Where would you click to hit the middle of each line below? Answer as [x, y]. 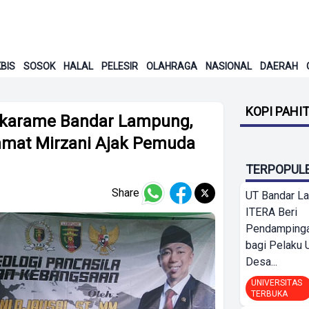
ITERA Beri [271, 212]
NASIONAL [228, 66]
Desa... [261, 262]
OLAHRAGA [171, 66]
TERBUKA [269, 294]
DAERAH [279, 66]
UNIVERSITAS [277, 283]
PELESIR [119, 66]
